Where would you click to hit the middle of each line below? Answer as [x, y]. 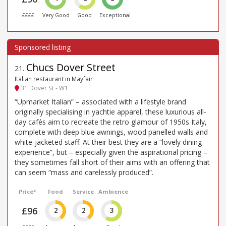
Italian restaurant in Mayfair [54, 79]
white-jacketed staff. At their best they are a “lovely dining [108, 142]
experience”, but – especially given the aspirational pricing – [111, 152]
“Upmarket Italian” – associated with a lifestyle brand [100, 101]
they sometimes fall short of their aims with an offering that [112, 162]
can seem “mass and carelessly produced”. [84, 172]
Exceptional [115, 15]
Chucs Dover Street [71, 68]
